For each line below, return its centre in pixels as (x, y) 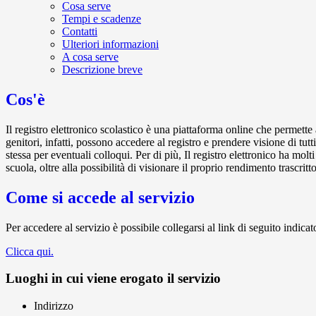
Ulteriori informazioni (110, 44)
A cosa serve (90, 57)
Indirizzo (54, 306)
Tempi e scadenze (102, 19)
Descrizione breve (102, 70)
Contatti (80, 32)
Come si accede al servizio (100, 197)
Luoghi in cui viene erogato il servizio (113, 279)
